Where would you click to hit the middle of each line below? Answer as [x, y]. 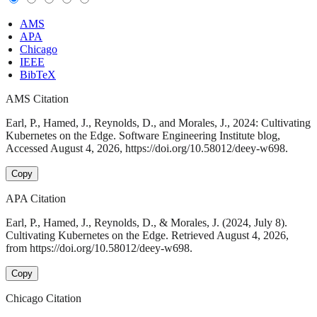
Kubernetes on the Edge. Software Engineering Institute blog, [143, 136]
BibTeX [38, 75]
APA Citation [36, 199]
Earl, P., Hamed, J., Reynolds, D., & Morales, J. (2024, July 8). [146, 223]
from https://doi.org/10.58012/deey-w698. [99, 248]
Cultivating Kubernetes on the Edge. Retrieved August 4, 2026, [147, 236]
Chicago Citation [44, 299]
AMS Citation [37, 99]
